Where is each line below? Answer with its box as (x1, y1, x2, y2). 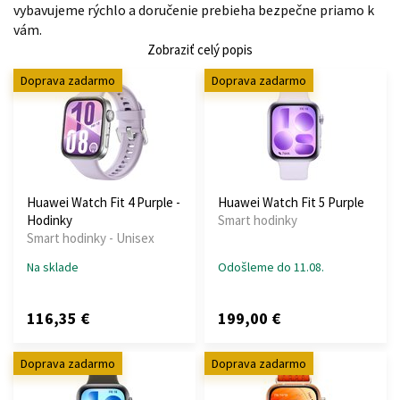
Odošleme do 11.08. (218, 258, 324, 275)
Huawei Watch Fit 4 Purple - (27, 193, 180, 211)
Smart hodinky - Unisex (27, 229, 154, 246)
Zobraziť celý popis (147, 40, 253, 58)
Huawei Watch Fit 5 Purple (218, 193, 364, 211)
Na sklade (27, 258, 79, 275)
